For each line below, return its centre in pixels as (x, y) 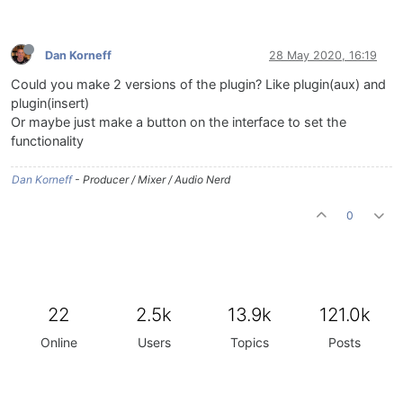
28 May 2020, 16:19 (323, 55)
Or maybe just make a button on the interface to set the (179, 123)
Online (58, 343)
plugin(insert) (50, 104)
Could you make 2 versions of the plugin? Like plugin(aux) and (198, 85)
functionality (47, 142)
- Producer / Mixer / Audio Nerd (151, 180)
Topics (249, 343)
